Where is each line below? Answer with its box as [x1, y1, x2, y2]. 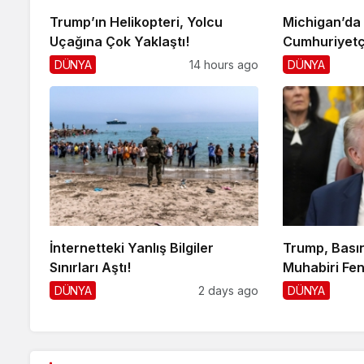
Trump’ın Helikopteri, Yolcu [50, 14, 223, 31]
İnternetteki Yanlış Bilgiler [50, 239, 214, 256]
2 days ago [198, 283, 259, 297]
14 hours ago [189, 58, 259, 72]
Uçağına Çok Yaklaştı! [50, 33, 189, 50]
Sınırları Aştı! [50, 258, 131, 275]
